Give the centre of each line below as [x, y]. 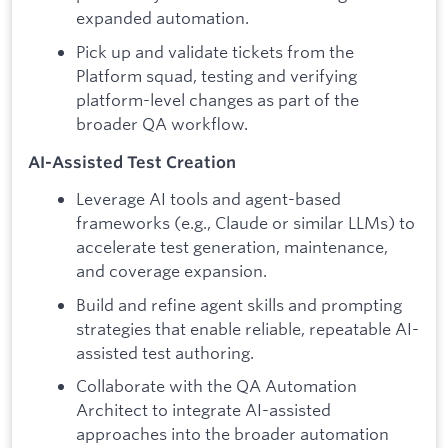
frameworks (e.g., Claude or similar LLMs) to [245, 223]
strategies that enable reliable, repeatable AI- [247, 328]
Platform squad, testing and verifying [216, 75]
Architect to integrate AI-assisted [203, 410]
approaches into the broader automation [232, 434]
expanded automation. [162, 18]
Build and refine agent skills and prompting [239, 304]
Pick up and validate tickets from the [215, 51]
